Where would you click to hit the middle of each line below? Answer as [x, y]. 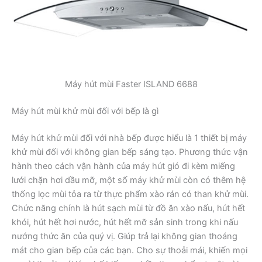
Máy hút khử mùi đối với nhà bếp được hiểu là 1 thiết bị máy [129, 138]
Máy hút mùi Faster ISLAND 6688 [131, 85]
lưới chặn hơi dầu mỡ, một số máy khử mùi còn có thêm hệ [129, 180]
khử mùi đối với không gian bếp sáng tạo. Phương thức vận [130, 152]
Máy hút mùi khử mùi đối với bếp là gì [85, 111]
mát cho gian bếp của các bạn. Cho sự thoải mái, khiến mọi [130, 250]
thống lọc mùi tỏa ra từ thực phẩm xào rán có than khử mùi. [130, 194]
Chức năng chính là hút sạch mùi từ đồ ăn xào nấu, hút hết [128, 208]
